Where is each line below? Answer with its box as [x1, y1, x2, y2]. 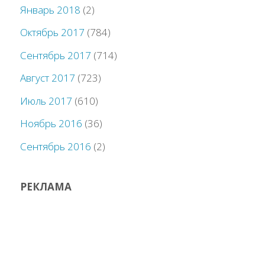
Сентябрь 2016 [20, 139, 92, 153]
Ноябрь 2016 [20, 117, 83, 131]
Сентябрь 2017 [20, 48, 92, 62]
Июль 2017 [20, 93, 73, 108]
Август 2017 [20, 71, 76, 85]
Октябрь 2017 [20, 25, 85, 40]
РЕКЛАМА [20, 180, 72, 193]
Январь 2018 [20, 2, 81, 17]
